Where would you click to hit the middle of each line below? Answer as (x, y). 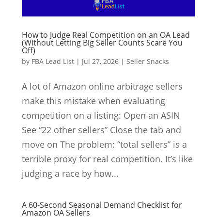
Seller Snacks (147, 62)
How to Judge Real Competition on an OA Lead (106, 35)
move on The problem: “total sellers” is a (104, 145)
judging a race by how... (70, 174)
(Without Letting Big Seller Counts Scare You (102, 43)
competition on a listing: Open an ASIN (101, 116)
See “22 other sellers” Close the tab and (101, 130)
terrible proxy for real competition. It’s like (107, 159)
